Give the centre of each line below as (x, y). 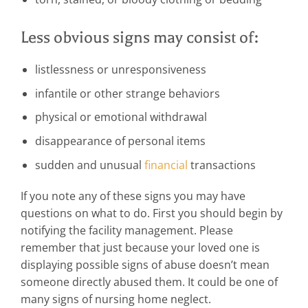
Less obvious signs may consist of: (140, 37)
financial (166, 165)
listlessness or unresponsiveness (120, 70)
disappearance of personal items (120, 141)
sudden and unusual (89, 165)
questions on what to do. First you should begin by (152, 213)
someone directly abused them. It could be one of (149, 282)
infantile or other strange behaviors (127, 93)
